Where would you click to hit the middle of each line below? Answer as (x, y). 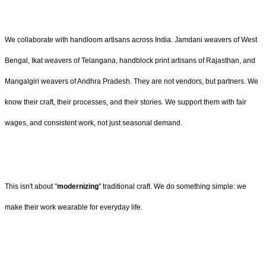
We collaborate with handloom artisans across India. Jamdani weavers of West (131, 39)
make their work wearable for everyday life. (74, 207)
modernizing (78, 186)
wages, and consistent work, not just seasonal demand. (94, 123)
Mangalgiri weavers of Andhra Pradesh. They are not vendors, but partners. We (132, 81)
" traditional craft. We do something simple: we (172, 186)
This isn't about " (31, 186)
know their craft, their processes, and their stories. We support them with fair (126, 102)
